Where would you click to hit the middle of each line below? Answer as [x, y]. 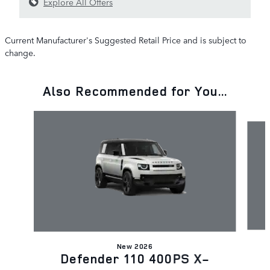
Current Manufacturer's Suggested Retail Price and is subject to [126, 39]
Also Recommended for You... [135, 91]
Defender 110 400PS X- [135, 258]
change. [20, 52]
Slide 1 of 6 [27, 116]
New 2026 [135, 246]
